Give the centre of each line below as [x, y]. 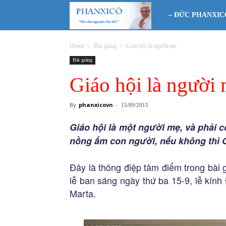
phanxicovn [96, 105]
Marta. [83, 193]
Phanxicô [176, 14]
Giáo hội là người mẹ [151, 46]
